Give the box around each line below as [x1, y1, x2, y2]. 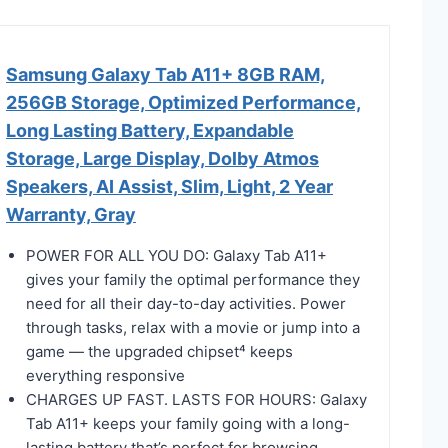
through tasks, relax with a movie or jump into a [26, 317, 360, 337]
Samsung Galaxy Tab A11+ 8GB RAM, [6, 63, 325, 85]
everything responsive [26, 365, 185, 385]
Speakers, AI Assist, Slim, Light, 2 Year [6, 175, 333, 197]
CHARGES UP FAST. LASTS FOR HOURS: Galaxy [26, 389, 367, 409]
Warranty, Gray [6, 203, 136, 225]
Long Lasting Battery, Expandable [6, 119, 294, 141]
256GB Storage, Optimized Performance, [6, 91, 361, 113]
